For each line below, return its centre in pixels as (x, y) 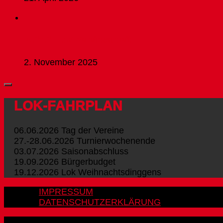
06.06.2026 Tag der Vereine (69, 130)
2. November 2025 (61, 62)
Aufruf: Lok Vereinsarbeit (77, 40)
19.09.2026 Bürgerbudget (65, 162)
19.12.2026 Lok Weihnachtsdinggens (88, 172)
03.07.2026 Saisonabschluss (71, 151)
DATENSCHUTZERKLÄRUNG (100, 202)
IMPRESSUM (66, 191)
